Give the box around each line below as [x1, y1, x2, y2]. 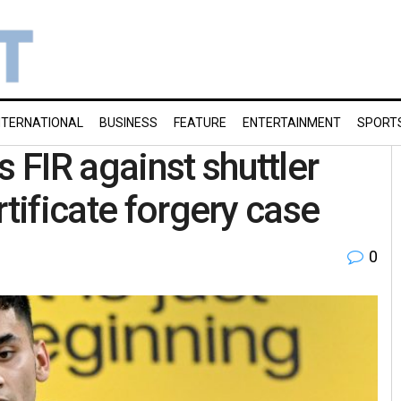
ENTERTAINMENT [243, 115, 341, 130]
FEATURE [174, 115, 226, 130]
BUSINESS [99, 115, 158, 130]
